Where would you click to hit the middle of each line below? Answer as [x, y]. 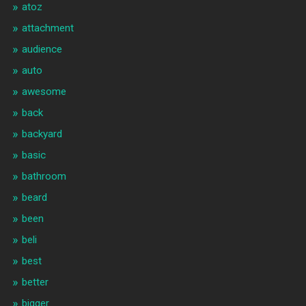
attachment [47, 28]
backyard [42, 134]
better [35, 282]
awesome [44, 92]
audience [42, 50]
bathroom [44, 177]
